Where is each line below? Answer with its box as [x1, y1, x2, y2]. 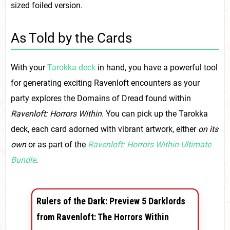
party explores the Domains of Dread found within [11, 93, 191, 103]
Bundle [11, 155, 36, 165]
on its [198, 124, 218, 134]
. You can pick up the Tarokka [102, 108, 208, 119]
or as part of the [26, 139, 88, 149]
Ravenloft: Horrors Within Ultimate [88, 139, 211, 149]
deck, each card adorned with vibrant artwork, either [11, 124, 198, 134]
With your [11, 62, 47, 72]
